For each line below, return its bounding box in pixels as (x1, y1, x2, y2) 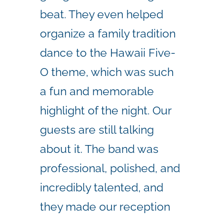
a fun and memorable (40, 84, 154, 98)
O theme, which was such (40, 65, 174, 78)
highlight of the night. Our (40, 103, 171, 117)
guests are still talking (40, 122, 154, 136)
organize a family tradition (40, 26, 176, 40)
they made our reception (40, 199, 170, 213)
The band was (85, 142, 158, 155)
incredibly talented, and (40, 180, 163, 194)
